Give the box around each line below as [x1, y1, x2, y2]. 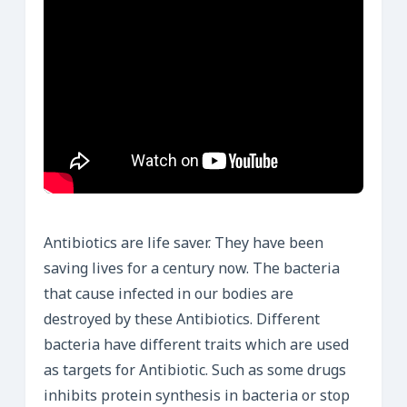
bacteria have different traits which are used [44, 336, 349, 356]
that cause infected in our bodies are [44, 285, 293, 305]
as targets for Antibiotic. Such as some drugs [44, 362, 346, 382]
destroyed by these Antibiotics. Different [44, 311, 320, 331]
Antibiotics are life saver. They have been [44, 234, 323, 254]
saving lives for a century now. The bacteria [44, 260, 340, 280]
